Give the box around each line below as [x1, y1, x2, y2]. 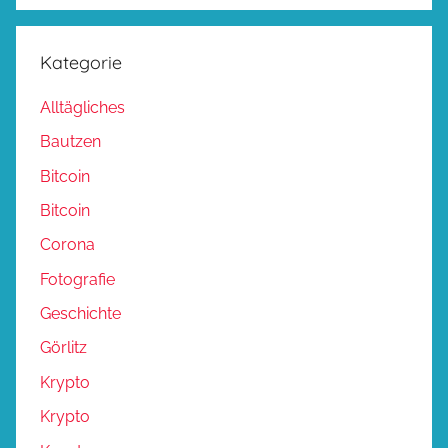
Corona [40, 235, 95, 255]
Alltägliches [40, 97, 125, 117]
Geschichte [40, 304, 121, 324]
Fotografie [40, 269, 115, 289]
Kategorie [40, 50, 122, 74]
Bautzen [40, 132, 101, 152]
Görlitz [40, 338, 87, 358]
